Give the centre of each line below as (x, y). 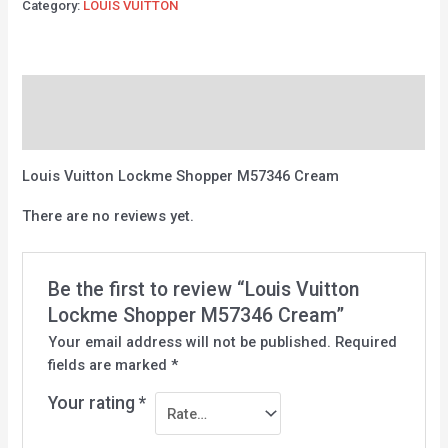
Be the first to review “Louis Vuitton (203, 290)
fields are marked (109, 365)
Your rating (93, 403)
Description (61, 93)
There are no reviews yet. (108, 216)
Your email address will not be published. (189, 342)
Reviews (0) (61, 131)
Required (365, 342)
